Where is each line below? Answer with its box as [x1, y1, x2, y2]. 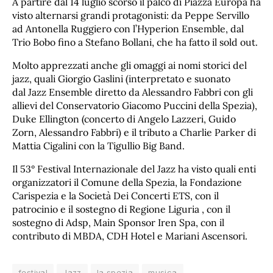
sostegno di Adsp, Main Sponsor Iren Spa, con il [12, 216, 224, 229]
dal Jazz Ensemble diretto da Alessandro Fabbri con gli [12, 85, 253, 98]
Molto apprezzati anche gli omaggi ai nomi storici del [12, 58, 247, 71]
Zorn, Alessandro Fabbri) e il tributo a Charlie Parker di [12, 126, 256, 138]
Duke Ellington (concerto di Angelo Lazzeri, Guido [12, 112, 236, 125]
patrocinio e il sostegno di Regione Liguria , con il [12, 202, 230, 215]
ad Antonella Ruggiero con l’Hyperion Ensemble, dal [12, 22, 244, 35]
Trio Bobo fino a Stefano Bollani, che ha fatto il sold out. [12, 35, 260, 48]
